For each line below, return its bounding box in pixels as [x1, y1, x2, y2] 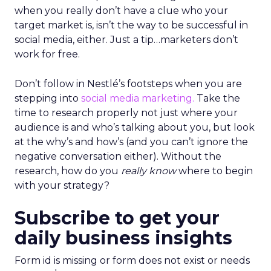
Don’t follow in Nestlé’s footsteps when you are [15, 78, 242, 90]
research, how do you [15, 165, 121, 177]
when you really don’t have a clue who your [15, 5, 228, 16]
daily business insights [15, 227, 232, 249]
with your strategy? [15, 180, 109, 191]
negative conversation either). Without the [15, 151, 221, 162]
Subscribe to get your [15, 207, 220, 229]
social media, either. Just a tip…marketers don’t [15, 34, 238, 45]
